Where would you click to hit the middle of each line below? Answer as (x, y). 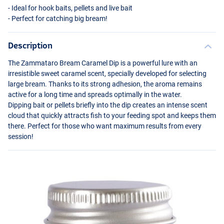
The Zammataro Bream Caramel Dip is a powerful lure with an (103, 63)
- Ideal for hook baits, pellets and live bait (70, 8)
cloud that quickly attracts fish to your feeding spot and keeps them (112, 115)
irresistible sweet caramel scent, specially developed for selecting (107, 73)
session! (21, 136)
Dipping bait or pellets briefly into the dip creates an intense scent (108, 105)
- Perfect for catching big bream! (58, 18)
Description (30, 45)
